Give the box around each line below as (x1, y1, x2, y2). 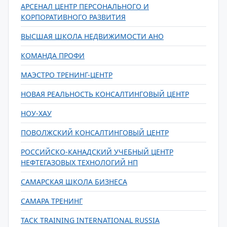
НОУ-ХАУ (21, 108, 52, 118)
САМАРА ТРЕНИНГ (21, 196, 83, 206)
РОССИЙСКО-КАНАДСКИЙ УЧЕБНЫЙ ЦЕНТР (21, 147, 173, 157)
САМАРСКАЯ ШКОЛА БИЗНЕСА (21, 177, 127, 186)
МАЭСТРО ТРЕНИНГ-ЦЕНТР (21, 70, 112, 80)
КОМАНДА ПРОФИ (21, 51, 85, 60)
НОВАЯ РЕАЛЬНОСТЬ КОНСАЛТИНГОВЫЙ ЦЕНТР (21, 89, 189, 99)
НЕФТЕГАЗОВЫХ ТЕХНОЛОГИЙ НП (21, 158, 138, 167)
